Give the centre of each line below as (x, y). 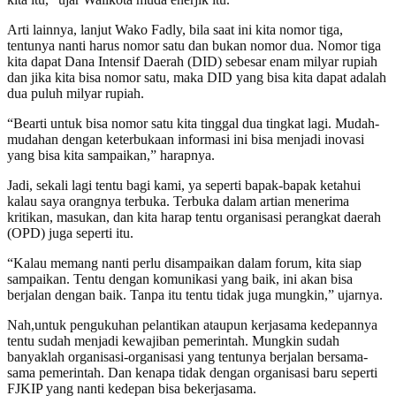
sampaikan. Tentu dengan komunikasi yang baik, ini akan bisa (180, 278)
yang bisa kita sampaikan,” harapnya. (111, 155)
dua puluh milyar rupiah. (76, 93)
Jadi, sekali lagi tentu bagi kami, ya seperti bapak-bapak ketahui (184, 185)
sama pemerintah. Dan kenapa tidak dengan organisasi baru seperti (192, 372)
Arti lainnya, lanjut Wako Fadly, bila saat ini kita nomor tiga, (175, 29)
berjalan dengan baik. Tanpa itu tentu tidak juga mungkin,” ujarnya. (195, 294)
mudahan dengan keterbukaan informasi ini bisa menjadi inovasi (186, 139)
